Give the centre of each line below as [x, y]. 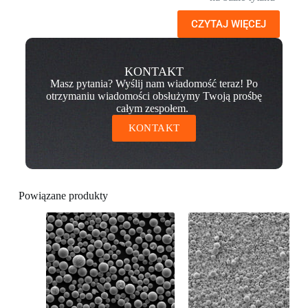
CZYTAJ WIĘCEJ [229, 24]
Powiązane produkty [63, 196]
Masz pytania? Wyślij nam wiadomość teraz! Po [154, 84]
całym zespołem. [154, 109]
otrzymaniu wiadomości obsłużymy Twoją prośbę [154, 96]
